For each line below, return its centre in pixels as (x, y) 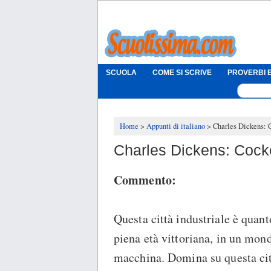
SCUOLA (121, 73)
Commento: (145, 180)
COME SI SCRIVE (182, 73)
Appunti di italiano (176, 126)
